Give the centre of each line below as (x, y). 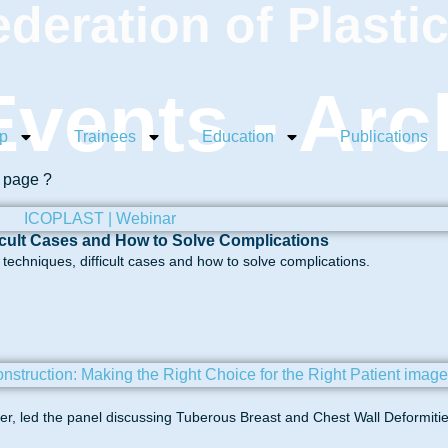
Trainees (105, 136)
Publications (384, 136)
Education (238, 136)
